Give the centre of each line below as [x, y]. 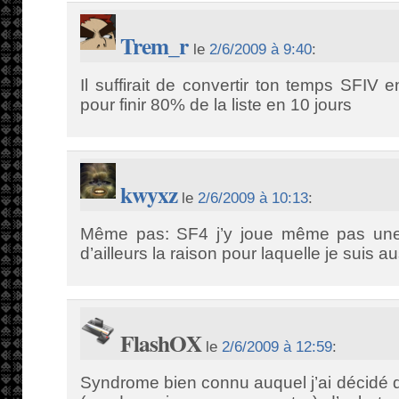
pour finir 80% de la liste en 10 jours [216, 105]
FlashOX [161, 343]
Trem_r [155, 46]
